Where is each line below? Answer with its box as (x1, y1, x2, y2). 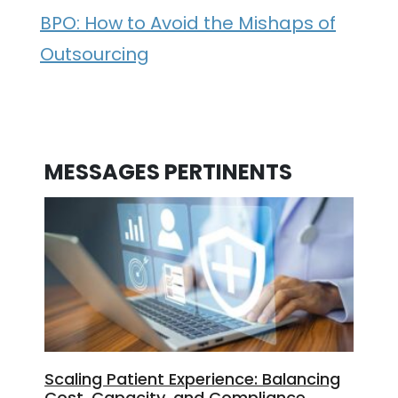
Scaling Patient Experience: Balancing (44, 368, 340, 391)
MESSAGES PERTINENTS (44, 157, 292, 187)
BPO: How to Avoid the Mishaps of (40, 10, 336, 36)
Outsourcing (40, 41, 149, 67)
